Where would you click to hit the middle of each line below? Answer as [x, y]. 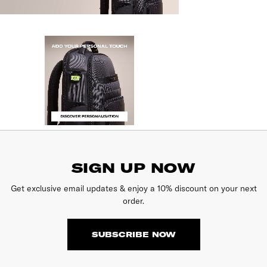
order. [133, 201]
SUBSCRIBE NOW [133, 234]
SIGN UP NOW [133, 168]
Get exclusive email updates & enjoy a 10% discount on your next [133, 188]
